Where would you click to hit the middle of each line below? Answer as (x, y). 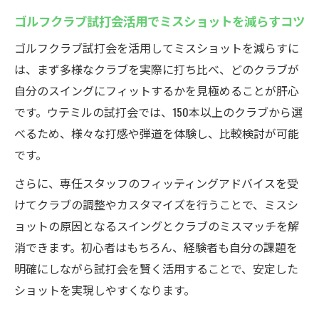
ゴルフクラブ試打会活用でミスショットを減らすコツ (159, 21)
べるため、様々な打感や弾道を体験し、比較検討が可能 (157, 133)
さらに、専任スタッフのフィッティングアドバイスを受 (156, 183)
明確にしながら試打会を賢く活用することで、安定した (156, 268)
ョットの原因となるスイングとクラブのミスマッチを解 (157, 226)
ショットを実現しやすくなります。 (105, 290)
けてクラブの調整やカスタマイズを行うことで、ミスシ (156, 204)
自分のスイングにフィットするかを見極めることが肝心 (157, 90)
